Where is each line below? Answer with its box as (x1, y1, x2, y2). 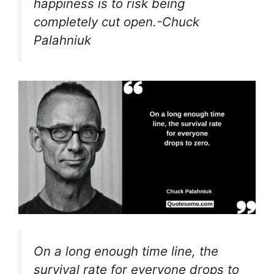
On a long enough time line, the (34, 243, 218, 259)
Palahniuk (34, 32, 91, 48)
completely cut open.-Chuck (34, 14, 199, 30)
